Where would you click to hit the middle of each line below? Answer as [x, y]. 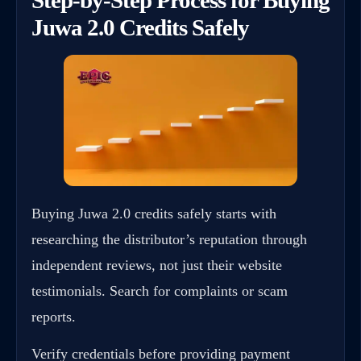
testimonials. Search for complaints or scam [160, 291]
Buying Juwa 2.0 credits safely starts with [154, 214]
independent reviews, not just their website [157, 266]
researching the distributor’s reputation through [169, 240]
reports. [54, 317]
